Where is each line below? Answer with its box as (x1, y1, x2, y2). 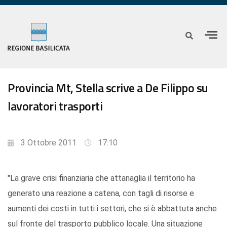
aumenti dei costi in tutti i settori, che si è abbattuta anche (8, 204, 217, 214)
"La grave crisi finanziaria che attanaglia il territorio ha (8, 173, 195, 183)
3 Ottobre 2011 (21, 138, 77, 148)
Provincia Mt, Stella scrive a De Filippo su (8, 79, 208, 97)
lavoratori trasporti (8, 97, 102, 116)
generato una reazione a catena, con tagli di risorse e (8, 188, 194, 199)
